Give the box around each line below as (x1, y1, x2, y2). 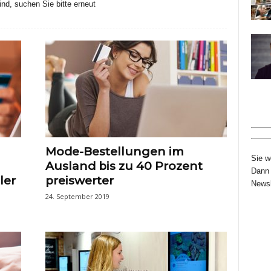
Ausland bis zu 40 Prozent (45, 158, 203, 173)
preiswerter (45, 173, 114, 188)
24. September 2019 (45, 191, 109, 201)
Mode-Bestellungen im (45, 144, 184, 158)
